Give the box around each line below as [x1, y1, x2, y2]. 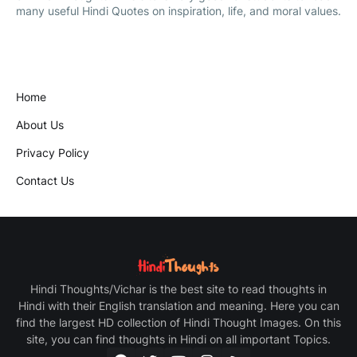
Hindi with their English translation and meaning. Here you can [18, 298, 339, 312]
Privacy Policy [16, 145, 89, 159]
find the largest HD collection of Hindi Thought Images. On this [16, 315, 341, 329]
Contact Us [16, 173, 74, 187]
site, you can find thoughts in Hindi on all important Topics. [26, 331, 331, 346]
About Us [16, 117, 64, 131]
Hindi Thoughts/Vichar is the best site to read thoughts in [30, 281, 327, 296]
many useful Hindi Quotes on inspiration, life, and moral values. [16, 3, 341, 18]
